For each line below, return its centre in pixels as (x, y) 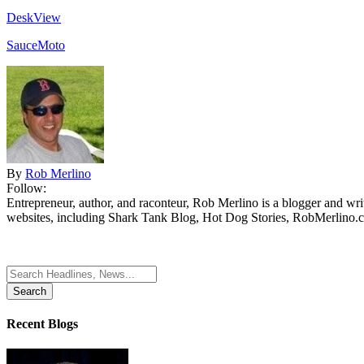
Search (23, 271)
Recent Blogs (42, 324)
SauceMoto (36, 45)
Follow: (26, 188)
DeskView (34, 17)
